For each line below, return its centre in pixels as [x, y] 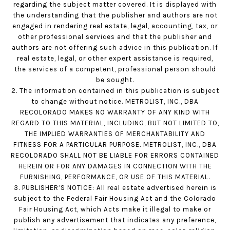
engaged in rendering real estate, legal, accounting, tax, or [115, 26]
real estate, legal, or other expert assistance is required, [115, 58]
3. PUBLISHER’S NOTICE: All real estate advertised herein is [115, 187]
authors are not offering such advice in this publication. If [115, 47]
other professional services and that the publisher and [115, 36]
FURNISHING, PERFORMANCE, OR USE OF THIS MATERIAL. [115, 177]
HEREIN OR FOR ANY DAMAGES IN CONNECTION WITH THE [115, 166]
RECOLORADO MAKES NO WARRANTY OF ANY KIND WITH [115, 112]
